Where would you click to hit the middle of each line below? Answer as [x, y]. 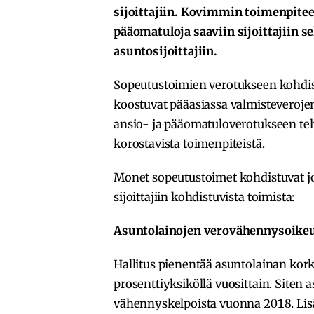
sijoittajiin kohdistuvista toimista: [204, 197]
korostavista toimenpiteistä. [189, 144]
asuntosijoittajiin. [165, 52]
